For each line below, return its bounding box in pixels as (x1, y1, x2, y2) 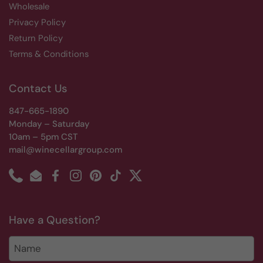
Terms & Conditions (9, 48, 89, 60)
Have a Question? (9, 213, 100, 227)
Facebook (55, 176, 95, 187)
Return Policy (9, 32, 63, 44)
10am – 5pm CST (9, 131, 78, 143)
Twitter (135, 176, 163, 187)
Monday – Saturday (9, 118, 89, 130)
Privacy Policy (9, 16, 66, 28)
